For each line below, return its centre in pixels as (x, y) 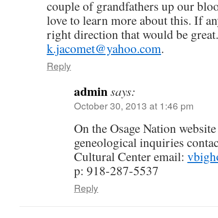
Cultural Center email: (131, 156)
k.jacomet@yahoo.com (104, 48)
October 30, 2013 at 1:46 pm (134, 105)
